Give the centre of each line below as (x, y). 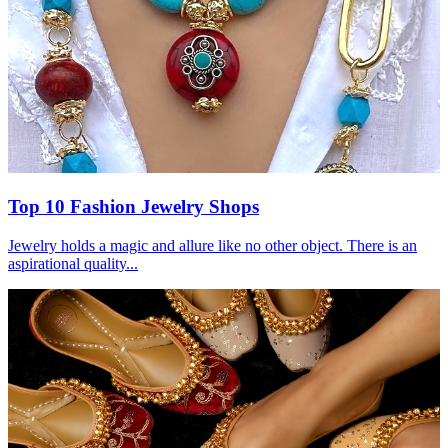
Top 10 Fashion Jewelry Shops (133, 207)
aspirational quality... (73, 263)
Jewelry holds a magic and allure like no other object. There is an (212, 245)
